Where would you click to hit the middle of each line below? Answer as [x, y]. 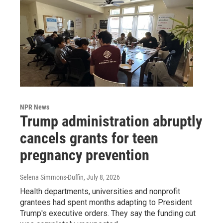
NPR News [35, 107]
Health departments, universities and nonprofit [100, 191]
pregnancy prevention [85, 155]
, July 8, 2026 [102, 177]
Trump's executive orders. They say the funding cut [108, 213]
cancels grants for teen [89, 138]
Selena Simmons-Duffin [52, 177]
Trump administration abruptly [111, 121]
